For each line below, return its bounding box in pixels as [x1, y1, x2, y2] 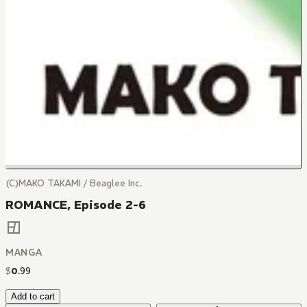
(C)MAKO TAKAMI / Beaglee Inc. [5, 177, 142, 189]
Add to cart [11, 291, 55, 302]
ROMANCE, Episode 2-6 [5, 197, 146, 212]
